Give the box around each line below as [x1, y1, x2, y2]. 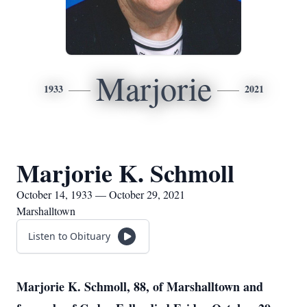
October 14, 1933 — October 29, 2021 [16, 187, 185, 201]
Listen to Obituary [28, 230, 110, 243]
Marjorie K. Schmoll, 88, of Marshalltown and [16, 278, 263, 295]
